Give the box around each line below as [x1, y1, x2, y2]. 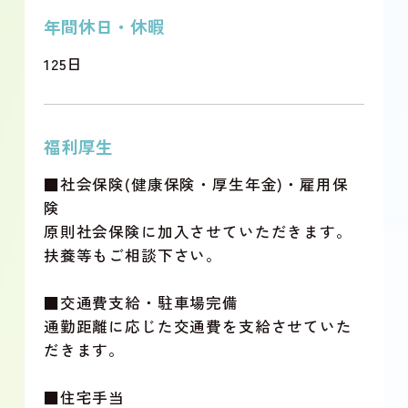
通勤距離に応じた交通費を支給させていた [43, 315, 352, 338]
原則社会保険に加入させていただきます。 [43, 220, 352, 243]
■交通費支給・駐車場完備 [43, 291, 239, 314]
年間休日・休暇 [43, 13, 165, 38]
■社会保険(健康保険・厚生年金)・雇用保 [43, 173, 349, 196]
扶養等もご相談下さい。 [43, 244, 223, 267]
